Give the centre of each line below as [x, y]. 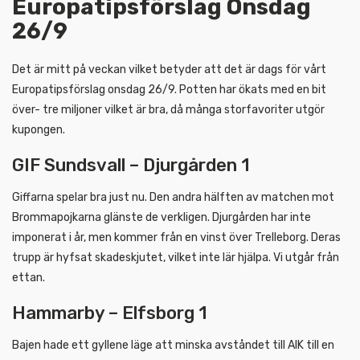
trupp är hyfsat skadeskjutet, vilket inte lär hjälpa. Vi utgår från [176, 257]
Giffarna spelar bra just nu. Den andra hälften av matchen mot [173, 197]
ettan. [29, 277]
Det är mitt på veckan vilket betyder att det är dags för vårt [169, 69]
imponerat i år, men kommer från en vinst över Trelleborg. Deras [176, 237]
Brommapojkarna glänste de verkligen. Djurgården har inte [162, 217]
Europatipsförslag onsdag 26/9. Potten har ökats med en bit [169, 89]
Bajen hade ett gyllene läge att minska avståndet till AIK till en [173, 345]
